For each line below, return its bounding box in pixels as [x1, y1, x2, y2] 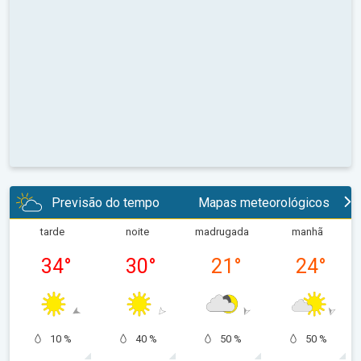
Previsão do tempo [52, 194, 160, 210]
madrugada [195, 226, 250, 239]
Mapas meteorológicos [198, 194, 330, 210]
